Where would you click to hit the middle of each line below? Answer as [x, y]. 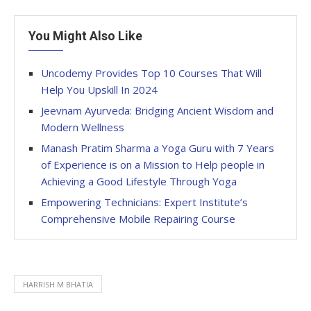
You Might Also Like [85, 35]
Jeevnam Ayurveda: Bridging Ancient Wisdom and [157, 110]
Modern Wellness [83, 127]
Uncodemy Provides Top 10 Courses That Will [151, 73]
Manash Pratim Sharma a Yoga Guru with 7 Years [158, 148]
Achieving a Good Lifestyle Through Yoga [139, 181]
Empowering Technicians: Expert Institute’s [144, 202]
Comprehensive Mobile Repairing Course [138, 218]
